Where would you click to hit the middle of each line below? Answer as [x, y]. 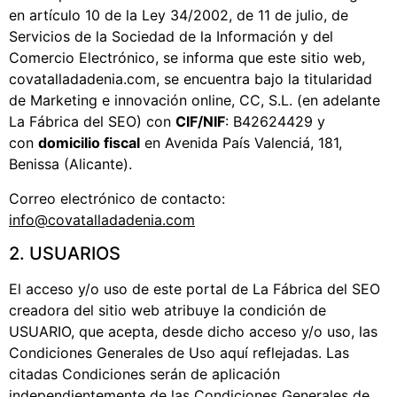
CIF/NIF [200, 122]
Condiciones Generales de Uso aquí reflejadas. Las [179, 353]
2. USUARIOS [65, 254]
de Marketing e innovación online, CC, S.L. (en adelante [195, 101]
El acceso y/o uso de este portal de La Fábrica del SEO [195, 289]
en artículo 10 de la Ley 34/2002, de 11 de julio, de [179, 16]
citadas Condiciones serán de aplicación [144, 374]
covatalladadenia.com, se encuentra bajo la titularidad [191, 79]
